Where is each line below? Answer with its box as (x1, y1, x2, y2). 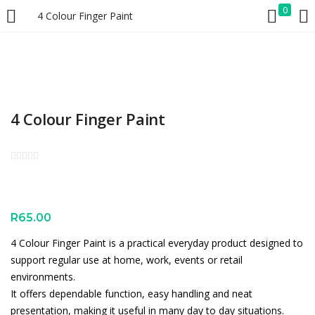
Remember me (27, 172, 96, 186)
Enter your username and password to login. (11, 71, 212, 84)
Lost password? (233, 172, 304, 186)
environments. (11, 269, 75, 283)
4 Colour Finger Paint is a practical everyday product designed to (11, 236, 303, 250)
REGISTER (227, 12, 274, 25)
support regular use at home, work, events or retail (11, 252, 243, 266)
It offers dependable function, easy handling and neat (11, 286, 252, 300)
